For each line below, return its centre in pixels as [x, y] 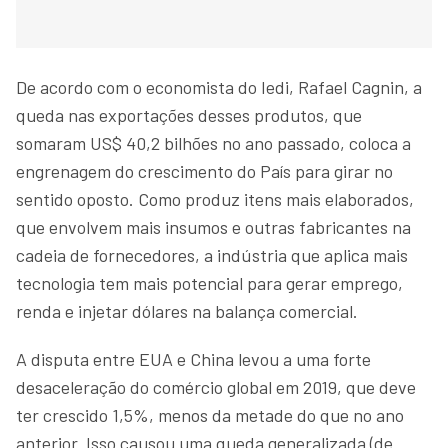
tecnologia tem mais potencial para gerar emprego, [209, 282]
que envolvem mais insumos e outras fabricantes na [213, 226]
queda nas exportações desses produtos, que [189, 114]
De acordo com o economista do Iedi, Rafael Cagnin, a [219, 86]
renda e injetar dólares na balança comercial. [187, 310]
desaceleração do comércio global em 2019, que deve [216, 386]
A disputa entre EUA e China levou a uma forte [193, 358]
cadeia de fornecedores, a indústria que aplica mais [212, 254]
